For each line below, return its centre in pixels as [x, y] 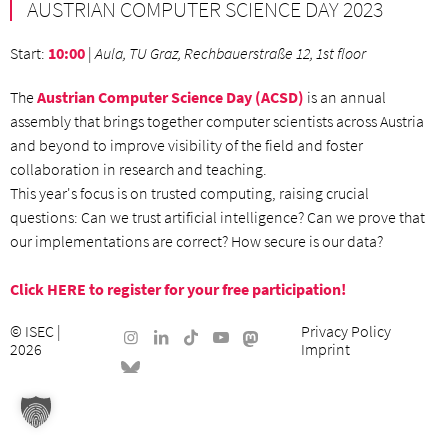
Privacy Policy [345, 331]
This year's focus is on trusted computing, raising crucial [189, 193]
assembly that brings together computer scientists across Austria [217, 121]
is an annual [345, 97]
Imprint [325, 349]
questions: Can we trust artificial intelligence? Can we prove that [217, 217]
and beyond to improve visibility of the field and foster [186, 145]
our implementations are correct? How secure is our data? [196, 241]
